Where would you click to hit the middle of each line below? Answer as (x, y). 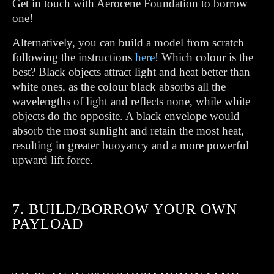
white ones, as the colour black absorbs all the (119, 87)
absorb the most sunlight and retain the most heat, (128, 131)
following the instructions (74, 57)
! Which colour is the (204, 57)
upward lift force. (53, 160)
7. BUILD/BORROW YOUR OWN (125, 209)
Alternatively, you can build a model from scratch (128, 43)
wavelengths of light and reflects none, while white (131, 101)
